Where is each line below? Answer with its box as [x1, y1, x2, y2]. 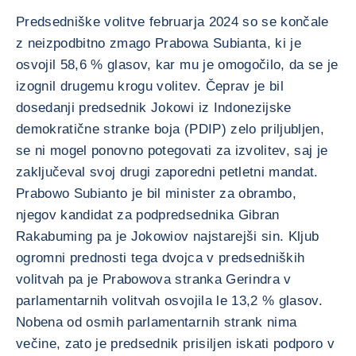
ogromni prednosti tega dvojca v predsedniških [16, 250, 305, 265]
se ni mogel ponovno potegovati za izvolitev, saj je [16, 143, 328, 158]
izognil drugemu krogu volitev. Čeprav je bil [16, 79, 284, 94]
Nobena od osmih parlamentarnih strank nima [16, 315, 297, 330]
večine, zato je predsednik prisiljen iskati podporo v [16, 336, 335, 351]
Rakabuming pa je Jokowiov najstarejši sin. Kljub [16, 229, 319, 244]
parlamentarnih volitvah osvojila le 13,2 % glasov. [16, 293, 323, 308]
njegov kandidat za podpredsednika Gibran [16, 207, 280, 222]
